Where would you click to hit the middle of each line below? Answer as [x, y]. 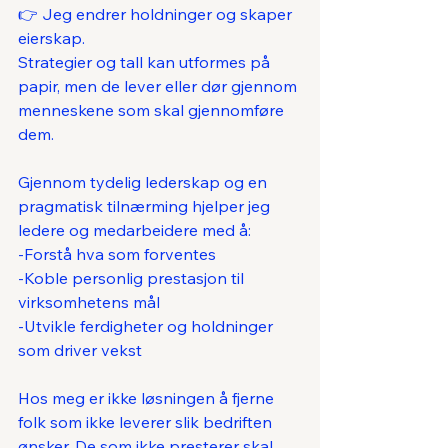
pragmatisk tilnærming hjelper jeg [146, 206]
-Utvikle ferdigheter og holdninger [147, 326]
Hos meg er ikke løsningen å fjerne [148, 398]
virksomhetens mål [89, 302]
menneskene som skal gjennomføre [153, 110]
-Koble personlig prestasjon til [133, 278]
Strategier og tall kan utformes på [146, 62]
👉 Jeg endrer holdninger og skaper [157, 14]
